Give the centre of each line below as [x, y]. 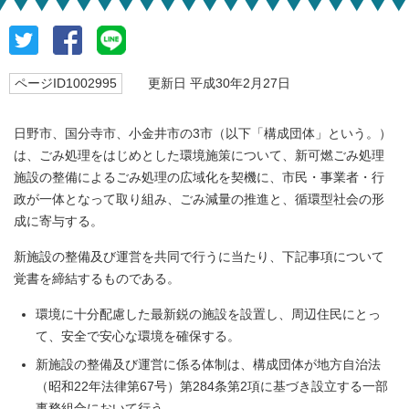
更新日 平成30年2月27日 [211, 84]
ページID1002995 [66, 84]
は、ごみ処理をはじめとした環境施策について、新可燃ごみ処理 [199, 156]
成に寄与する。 [58, 221]
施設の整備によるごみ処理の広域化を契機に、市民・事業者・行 [199, 178]
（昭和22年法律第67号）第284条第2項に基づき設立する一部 [212, 387]
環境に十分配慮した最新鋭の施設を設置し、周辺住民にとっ [208, 315]
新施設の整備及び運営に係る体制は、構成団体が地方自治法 [208, 365]
